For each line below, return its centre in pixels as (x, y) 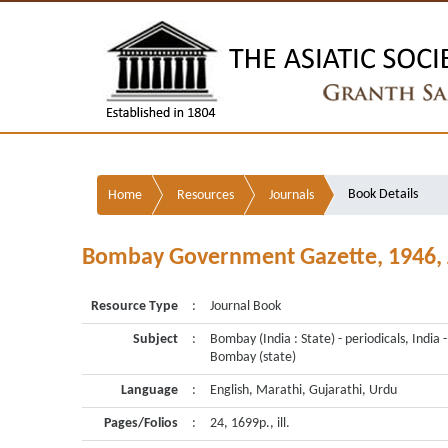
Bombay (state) (253, 357)
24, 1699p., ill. (250, 423)
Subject (155, 339)
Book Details (383, 194)
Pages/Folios (141, 423)
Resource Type (134, 306)
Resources (205, 195)
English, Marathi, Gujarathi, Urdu (303, 390)
